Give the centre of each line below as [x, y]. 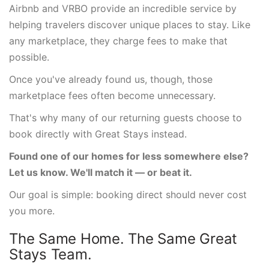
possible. [29, 57]
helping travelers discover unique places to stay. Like [130, 25]
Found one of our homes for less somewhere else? [129, 156]
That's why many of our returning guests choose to [125, 118]
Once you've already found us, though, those [111, 79]
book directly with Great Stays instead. [98, 134]
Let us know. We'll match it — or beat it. [101, 172]
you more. [32, 211]
